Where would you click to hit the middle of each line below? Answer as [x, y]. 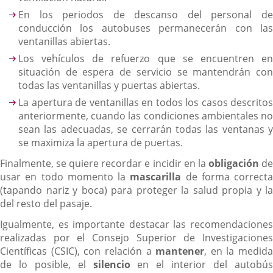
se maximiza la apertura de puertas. [101, 142]
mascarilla [156, 176]
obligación [233, 163]
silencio [112, 264]
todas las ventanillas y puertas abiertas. [109, 85]
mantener [180, 251]
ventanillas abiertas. [64, 41]
